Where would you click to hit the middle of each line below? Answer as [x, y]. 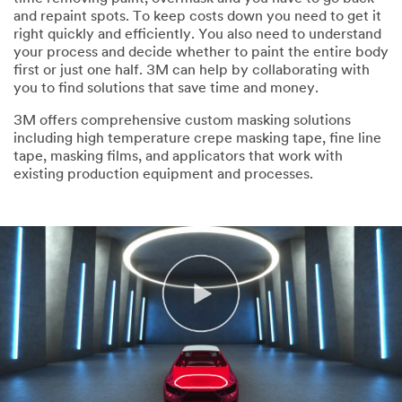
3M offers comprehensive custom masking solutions [182, 121]
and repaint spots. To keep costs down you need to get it [197, 17]
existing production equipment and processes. [163, 175]
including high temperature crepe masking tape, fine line [197, 139]
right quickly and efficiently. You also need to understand [197, 35]
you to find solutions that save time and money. [166, 88]
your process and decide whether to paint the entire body [201, 52]
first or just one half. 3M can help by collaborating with [192, 70]
